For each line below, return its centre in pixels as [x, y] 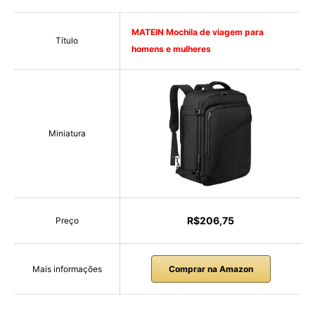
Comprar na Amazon [211, 269]
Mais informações [67, 269]
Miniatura [67, 134]
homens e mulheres [171, 49]
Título [67, 41]
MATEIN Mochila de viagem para [198, 32]
